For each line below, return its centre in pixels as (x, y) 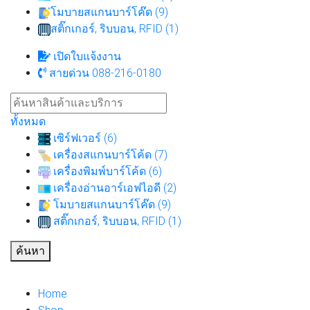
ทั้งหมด (28, 121)
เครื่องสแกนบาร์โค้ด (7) (109, 154)
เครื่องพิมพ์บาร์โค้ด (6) (106, 171)
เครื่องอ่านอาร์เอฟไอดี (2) (113, 188)
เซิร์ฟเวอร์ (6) (84, 138)
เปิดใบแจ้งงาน (86, 56)
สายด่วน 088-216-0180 (104, 73)
